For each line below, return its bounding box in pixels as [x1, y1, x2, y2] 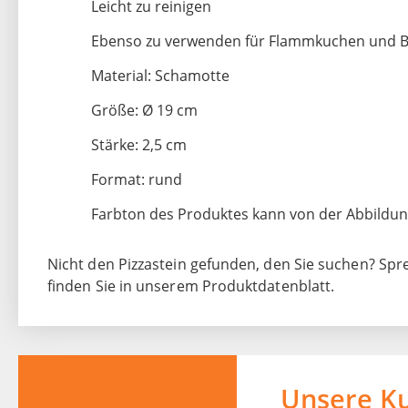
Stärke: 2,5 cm [91, 135, 187, 156]
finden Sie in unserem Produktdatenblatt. [47, 276, 335, 297]
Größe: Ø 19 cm [91, 100, 198, 121]
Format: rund [91, 169, 182, 190]
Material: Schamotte [91, 66, 229, 87]
